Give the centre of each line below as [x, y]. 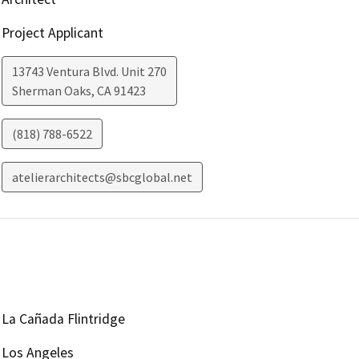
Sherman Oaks [51, 91]
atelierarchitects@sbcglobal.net [102, 177]
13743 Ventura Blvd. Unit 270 [89, 72]
